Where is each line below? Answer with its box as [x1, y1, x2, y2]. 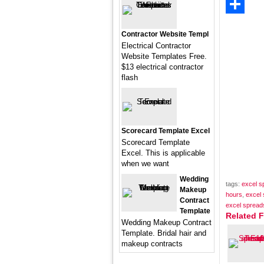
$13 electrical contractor [121, 62, 203, 71]
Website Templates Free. [121, 52, 207, 61]
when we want [121, 159, 169, 168]
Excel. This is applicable [121, 148, 205, 157]
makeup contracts [121, 239, 183, 248]
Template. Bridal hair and [121, 229, 206, 237]
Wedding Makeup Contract [121, 218, 212, 227]
